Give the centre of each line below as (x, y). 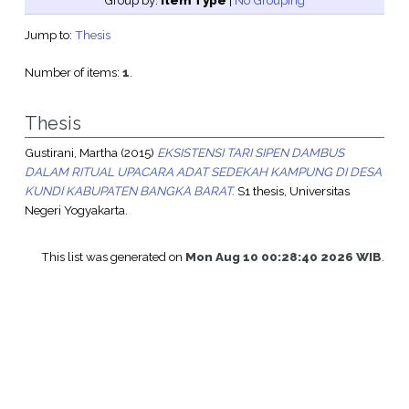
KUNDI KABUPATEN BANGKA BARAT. (129, 191)
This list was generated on (114, 257)
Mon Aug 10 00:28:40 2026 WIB (284, 257)
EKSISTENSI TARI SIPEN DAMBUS (250, 153)
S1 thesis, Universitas (292, 191)
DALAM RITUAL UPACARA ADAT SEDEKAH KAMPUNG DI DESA (203, 172)
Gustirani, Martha (71, 153)
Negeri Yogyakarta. (76, 210)
